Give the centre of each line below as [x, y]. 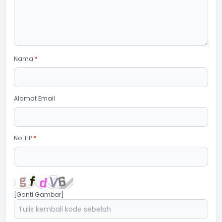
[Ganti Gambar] [39, 194]
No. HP [24, 138]
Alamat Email [34, 98]
